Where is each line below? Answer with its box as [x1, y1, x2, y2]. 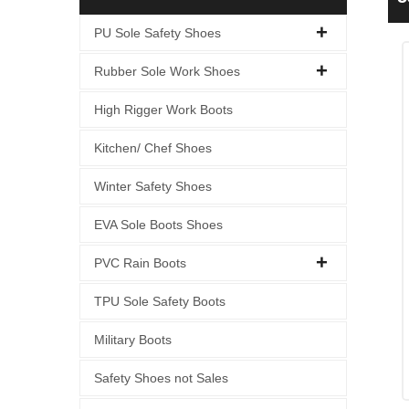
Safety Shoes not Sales [94, 371, 228, 385]
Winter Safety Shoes [94, 179, 212, 194]
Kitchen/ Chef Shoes [94, 141, 212, 155]
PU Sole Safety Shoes [94, 26, 221, 40]
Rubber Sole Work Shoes [94, 64, 240, 79]
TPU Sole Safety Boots [94, 294, 225, 309]
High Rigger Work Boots [94, 102, 233, 117]
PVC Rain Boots [94, 256, 186, 270]
